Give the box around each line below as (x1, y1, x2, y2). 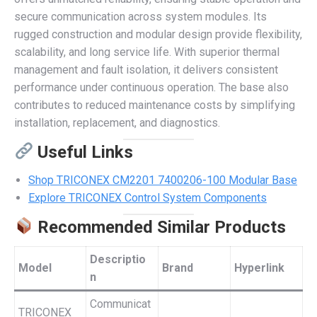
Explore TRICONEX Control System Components (28, 191, 267, 204)
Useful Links (38, 142, 134, 162)
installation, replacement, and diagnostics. (14, 116, 220, 129)
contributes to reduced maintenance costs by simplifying (14, 98, 295, 112)
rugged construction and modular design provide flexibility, (14, 28, 302, 41)
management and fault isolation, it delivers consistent (14, 63, 278, 76)
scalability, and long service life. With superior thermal (14, 45, 279, 59)
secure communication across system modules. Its (14, 10, 267, 23)
